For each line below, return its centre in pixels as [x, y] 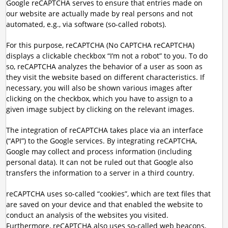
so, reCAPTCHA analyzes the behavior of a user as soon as [104, 66]
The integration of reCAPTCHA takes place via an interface [104, 130]
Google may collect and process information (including [99, 151]
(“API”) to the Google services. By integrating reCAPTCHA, [101, 141]
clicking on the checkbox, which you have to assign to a [99, 98]
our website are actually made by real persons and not [99, 13]
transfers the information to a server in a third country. [100, 173]
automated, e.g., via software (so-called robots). [86, 24]
